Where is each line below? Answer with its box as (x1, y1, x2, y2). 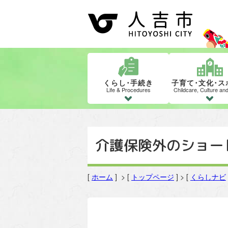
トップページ (131, 172, 174, 182)
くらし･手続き (103, 77, 153, 88)
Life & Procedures (106, 85, 151, 94)
